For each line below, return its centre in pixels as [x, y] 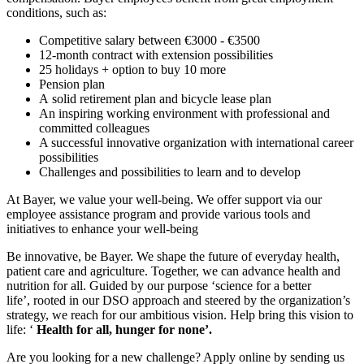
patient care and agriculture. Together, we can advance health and [173, 271]
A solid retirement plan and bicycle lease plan [155, 98]
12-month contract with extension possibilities [156, 54]
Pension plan [72, 84]
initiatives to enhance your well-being [102, 228]
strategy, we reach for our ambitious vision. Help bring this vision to [180, 314]
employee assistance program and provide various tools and [158, 214]
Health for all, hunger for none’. [124, 329]
